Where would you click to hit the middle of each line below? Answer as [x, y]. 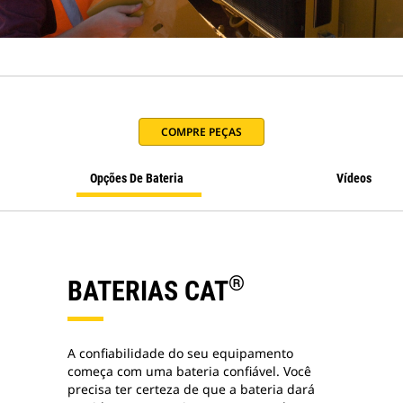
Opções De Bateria [137, 178]
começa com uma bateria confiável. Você [189, 371]
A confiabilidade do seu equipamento [180, 353]
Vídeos [354, 178]
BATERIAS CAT [148, 291]
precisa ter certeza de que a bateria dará [191, 389]
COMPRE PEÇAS [201, 132]
